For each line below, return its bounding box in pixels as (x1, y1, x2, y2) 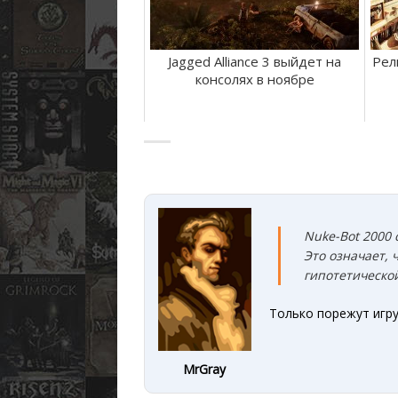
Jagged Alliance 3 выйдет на (168, 52, 341, 71)
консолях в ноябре (195, 70, 314, 89)
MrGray (183, 361, 227, 378)
